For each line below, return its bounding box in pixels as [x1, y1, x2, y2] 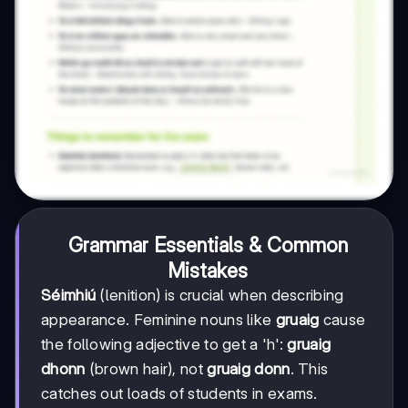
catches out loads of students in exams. [41, 384, 318, 403]
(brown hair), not [85, 360, 208, 379]
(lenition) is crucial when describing [96, 286, 344, 305]
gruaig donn [207, 360, 291, 379]
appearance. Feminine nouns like [41, 311, 276, 330]
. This [290, 360, 329, 379]
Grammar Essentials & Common [67, 233, 348, 258]
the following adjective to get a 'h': [41, 335, 288, 354]
